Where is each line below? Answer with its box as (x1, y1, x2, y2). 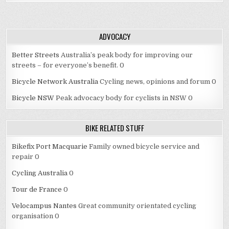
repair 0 (12, 153, 40, 161)
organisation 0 (12, 212, 60, 220)
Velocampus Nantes (12, 202, 77, 210)
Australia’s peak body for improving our (59, 51, 193, 59)
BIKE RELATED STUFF (85, 122, 144, 133)
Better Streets (12, 51, 60, 59)
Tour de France (12, 186, 62, 193)
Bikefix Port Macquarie (12, 143, 88, 150)
